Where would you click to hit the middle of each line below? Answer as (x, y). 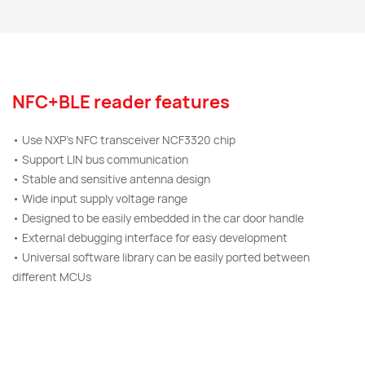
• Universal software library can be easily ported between (161, 257)
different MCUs (52, 277)
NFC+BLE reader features (121, 102)
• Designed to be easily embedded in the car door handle (158, 218)
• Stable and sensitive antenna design (111, 179)
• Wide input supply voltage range (100, 198)
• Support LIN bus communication (100, 159)
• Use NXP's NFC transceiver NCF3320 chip (124, 140)
